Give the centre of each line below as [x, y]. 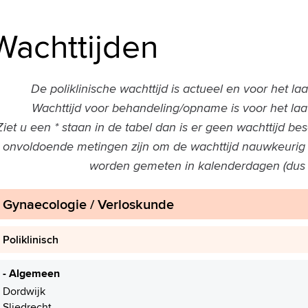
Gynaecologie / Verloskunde [88, 204]
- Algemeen [31, 273]
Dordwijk [24, 291]
